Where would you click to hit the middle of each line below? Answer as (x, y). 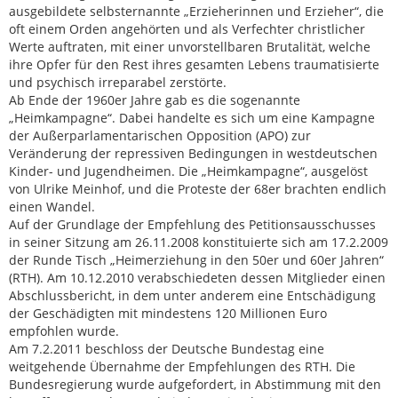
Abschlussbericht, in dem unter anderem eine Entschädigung (192, 295)
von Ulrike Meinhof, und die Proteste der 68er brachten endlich (198, 189)
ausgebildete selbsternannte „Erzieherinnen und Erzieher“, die (196, 11)
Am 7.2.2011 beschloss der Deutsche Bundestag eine (167, 349)
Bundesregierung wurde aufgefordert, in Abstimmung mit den (195, 384)
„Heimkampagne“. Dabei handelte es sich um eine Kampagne (192, 118)
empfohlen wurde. (64, 331)
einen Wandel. (52, 207)
